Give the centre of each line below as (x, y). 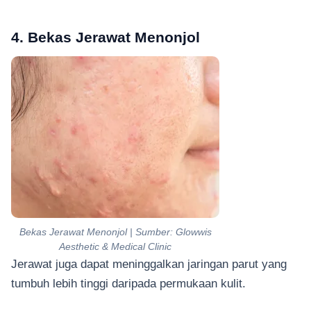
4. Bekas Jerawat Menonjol (106, 37)
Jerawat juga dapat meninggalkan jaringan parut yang (149, 263)
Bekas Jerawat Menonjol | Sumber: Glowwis (115, 232)
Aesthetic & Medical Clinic (115, 246)
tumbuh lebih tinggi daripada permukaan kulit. (130, 283)
